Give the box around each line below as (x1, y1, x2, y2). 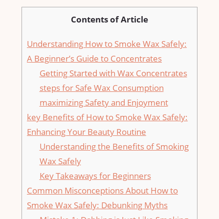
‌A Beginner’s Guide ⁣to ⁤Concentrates (27, 53, 162, 65)
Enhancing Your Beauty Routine (27, 126, 146, 138)
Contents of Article (71, 14, 148, 25)
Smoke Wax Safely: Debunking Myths (27, 199, 168, 211)
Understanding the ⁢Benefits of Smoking (39, 141, 189, 153)
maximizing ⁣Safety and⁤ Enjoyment (39, 97, 168, 109)
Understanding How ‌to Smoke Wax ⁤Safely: (27, 38, 187, 50)
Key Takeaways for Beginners (39, 170, 151, 182)
